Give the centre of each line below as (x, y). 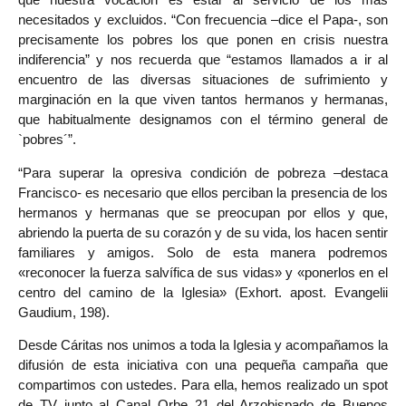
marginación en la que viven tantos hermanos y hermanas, (203, 100)
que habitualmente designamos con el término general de (203, 120)
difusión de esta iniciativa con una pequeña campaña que (203, 364)
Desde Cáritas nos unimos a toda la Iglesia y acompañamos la (203, 344)
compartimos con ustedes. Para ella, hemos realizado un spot (203, 384)
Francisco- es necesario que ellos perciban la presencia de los (203, 192)
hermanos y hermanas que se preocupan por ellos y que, (203, 212)
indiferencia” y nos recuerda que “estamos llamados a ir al (203, 60)
